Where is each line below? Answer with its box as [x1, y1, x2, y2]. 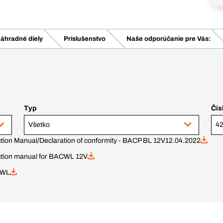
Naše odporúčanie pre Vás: [126, 35, 211, 42]
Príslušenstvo [64, 35, 106, 42]
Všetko [28, 121, 50, 128]
